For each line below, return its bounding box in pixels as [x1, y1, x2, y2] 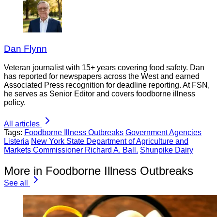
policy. [4, 98, 26, 107]
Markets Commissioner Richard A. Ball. [4, 145, 138, 154]
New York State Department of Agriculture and [31, 137, 188, 145]
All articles [4, 119, 40, 128]
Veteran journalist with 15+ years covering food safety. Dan [4, 63, 204, 72]
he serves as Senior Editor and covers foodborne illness [4, 89, 195, 98]
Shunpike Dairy [140, 145, 193, 154]
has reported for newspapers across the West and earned [4, 72, 200, 80]
